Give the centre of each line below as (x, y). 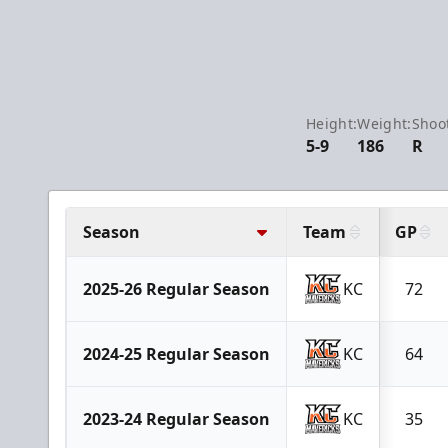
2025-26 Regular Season (176, 289)
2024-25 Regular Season (176, 354)
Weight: (384, 123)
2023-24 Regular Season (176, 419)
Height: (331, 123)
